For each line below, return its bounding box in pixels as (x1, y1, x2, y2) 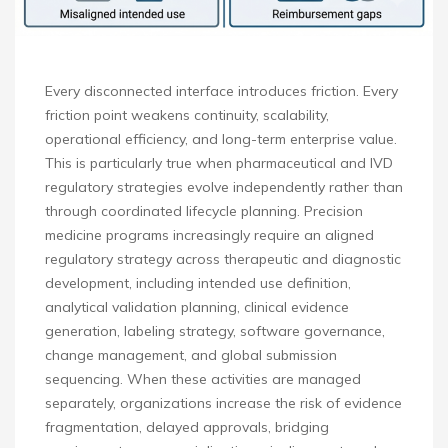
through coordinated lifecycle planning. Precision (45, 202, 363, 221)
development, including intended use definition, (45, 274, 351, 293)
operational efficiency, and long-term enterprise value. (45, 130, 397, 149)
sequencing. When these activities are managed (45, 370, 361, 389)
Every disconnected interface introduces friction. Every (45, 82, 398, 101)
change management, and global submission (45, 346, 337, 365)
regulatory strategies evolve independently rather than (45, 178, 403, 197)
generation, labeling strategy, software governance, (45, 322, 385, 341)
